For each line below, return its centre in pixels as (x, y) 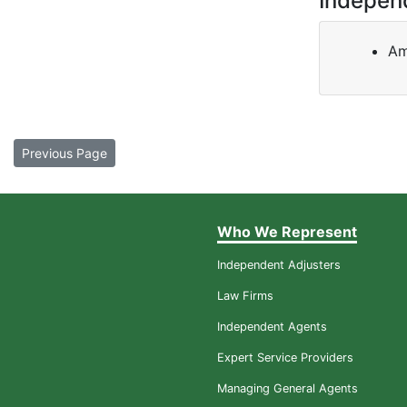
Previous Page (65, 154)
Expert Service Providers (285, 358)
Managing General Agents (288, 389)
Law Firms (245, 296)
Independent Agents (272, 327)
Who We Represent (287, 232)
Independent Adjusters (279, 265)
